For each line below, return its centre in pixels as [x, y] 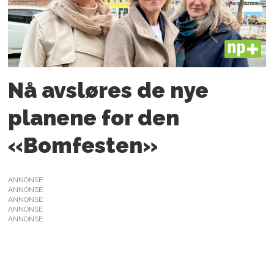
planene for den [94, 118]
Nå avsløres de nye [109, 91]
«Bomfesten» [83, 146]
